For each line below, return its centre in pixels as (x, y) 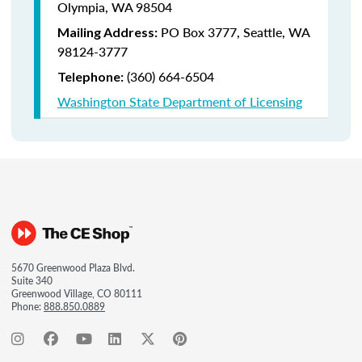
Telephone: (90, 76)
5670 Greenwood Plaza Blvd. (73, 268)
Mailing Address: (107, 32)
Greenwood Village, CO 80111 (77, 294)
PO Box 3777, (202, 32)
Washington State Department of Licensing (180, 101)
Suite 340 (32, 281)
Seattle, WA (276, 32)
